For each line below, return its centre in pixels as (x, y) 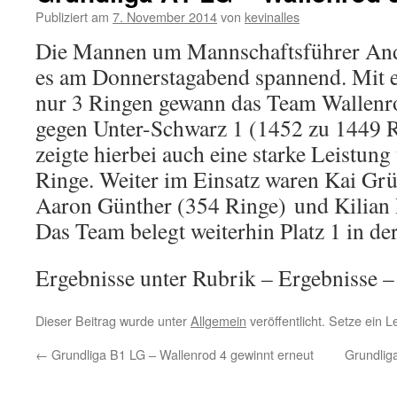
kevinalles (272, 16)
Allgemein (218, 320)
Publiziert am (72, 16)
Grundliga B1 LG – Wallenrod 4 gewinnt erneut (181, 354)
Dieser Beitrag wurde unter (113, 320)
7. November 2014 (165, 16)
